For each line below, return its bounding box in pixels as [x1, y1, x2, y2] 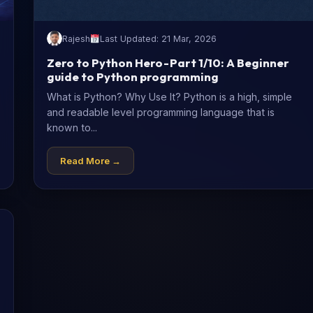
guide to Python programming [47, 69, 219, 85]
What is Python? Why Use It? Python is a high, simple [47, 91, 292, 103]
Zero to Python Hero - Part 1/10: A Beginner [47, 55, 289, 71]
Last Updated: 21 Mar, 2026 [100, 33, 217, 44]
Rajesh [62, 33, 90, 44]
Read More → [60, 155, 121, 167]
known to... [47, 122, 97, 134]
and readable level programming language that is [47, 106, 275, 119]
